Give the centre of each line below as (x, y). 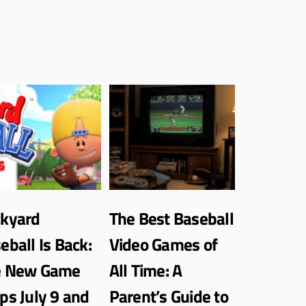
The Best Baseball (171, 218)
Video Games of (163, 244)
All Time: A (145, 270)
